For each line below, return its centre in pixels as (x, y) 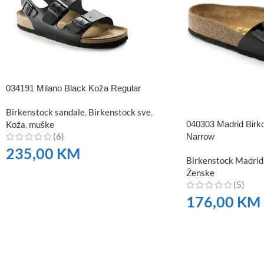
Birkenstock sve (120, 112)
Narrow (200, 136)
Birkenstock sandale (45, 112)
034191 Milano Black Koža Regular (73, 88)
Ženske (200, 172)
